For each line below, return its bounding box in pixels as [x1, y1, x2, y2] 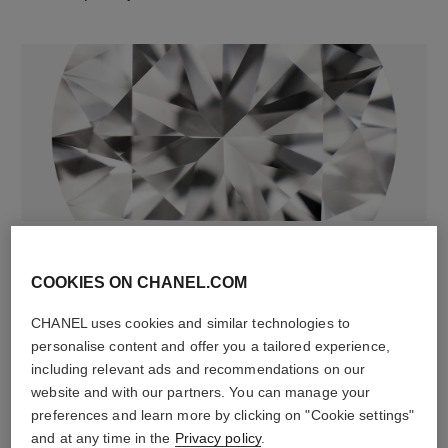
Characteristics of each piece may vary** [21, 284, 310, 302]
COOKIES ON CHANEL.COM [31, 274, 248, 291]
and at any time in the [31, 430, 175, 446]
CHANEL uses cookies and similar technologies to [31, 315, 350, 331]
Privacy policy [174, 430, 261, 446]
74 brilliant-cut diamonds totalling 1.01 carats [21, 261, 342, 279]
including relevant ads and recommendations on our [31, 361, 366, 377]
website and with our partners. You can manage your [31, 384, 371, 400]
